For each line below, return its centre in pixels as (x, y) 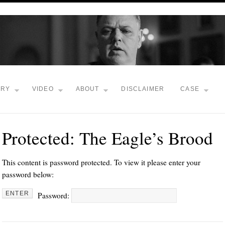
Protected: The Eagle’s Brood (107, 138)
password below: (28, 175)
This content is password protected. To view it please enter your (101, 162)
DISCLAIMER (143, 89)
